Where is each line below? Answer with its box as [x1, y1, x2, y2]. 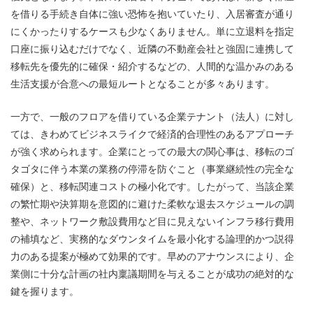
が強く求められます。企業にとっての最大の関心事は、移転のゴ [10, 145, 294, 157]
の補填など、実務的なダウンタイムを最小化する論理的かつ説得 [10, 233, 294, 245]
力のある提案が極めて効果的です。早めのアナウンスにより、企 [10, 250, 294, 262]
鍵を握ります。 [10, 285, 79, 297]
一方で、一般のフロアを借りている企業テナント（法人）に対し [10, 110, 294, 122]
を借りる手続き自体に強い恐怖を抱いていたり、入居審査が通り [10, 8, 294, 20]
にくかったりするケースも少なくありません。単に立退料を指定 [10, 26, 294, 38]
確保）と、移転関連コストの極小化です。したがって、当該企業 [10, 180, 294, 192]
